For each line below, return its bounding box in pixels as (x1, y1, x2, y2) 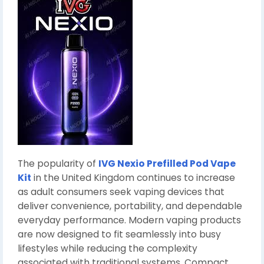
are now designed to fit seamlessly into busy (18, 228, 221, 240)
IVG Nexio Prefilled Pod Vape (98, 157, 236, 170)
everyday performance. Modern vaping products (18, 214, 241, 226)
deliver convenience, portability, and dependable (18, 200, 242, 212)
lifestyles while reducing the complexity (18, 242, 197, 255)
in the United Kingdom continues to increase (31, 171, 235, 184)
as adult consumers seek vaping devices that (18, 186, 225, 198)
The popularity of (18, 157, 98, 170)
